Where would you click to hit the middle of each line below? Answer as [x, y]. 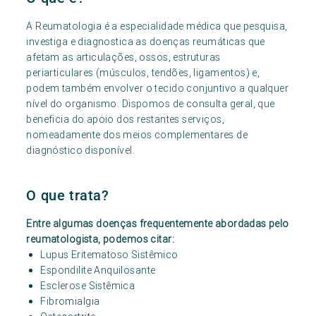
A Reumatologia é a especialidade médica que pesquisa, [157, 26]
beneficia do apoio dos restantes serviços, [125, 119]
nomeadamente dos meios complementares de [137, 135]
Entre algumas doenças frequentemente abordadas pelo [158, 224]
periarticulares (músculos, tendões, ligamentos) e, [143, 73]
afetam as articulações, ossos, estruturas [123, 57]
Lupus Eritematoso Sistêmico [109, 255]
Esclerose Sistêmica [88, 286]
